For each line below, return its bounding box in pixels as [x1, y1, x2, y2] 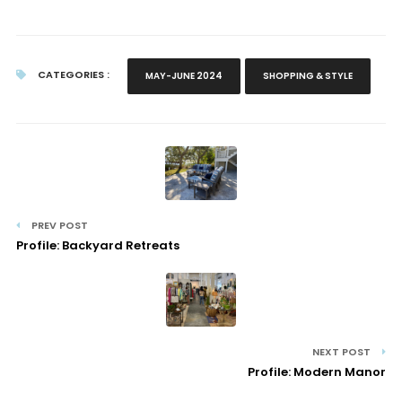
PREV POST [28, 218, 88, 232]
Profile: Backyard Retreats [15, 237, 179, 254]
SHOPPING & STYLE [262, 69, 353, 83]
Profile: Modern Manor [248, 363, 387, 380]
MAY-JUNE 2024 [144, 69, 223, 83]
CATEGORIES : [34, 67, 109, 82]
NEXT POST [312, 345, 374, 359]
